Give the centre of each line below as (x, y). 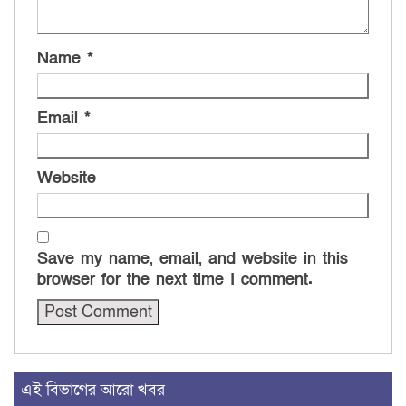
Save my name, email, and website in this (193, 259)
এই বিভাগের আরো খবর (93, 391)
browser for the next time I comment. (175, 280)
